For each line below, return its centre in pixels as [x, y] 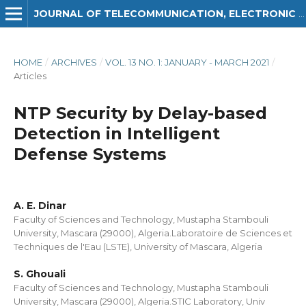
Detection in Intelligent [117, 134]
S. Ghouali [40, 274]
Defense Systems [90, 154]
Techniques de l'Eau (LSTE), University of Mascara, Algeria [138, 247]
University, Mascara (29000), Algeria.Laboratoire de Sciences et [153, 233]
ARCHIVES [74, 62]
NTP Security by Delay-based [140, 113]
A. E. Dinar [40, 206]
